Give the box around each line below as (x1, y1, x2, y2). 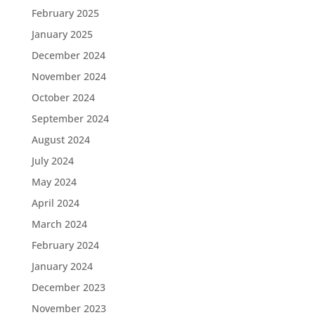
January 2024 (31, 259, 93, 273)
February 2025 (31, 6, 99, 20)
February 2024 (31, 238, 99, 252)
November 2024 (31, 70, 106, 83)
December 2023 (31, 281, 105, 294)
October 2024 (31, 91, 95, 104)
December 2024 (31, 49, 105, 62)
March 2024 (31, 217, 87, 231)
